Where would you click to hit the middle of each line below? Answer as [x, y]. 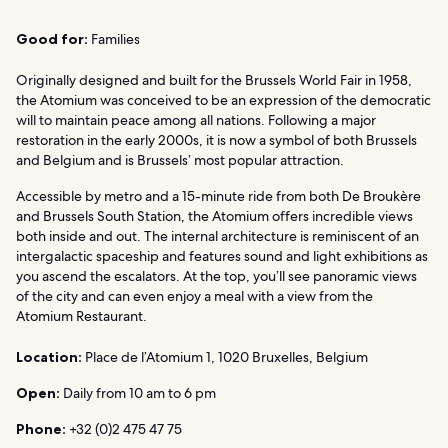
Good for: [52, 38]
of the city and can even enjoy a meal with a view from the [194, 295]
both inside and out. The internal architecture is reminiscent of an [217, 235]
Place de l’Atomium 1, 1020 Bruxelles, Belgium [225, 356]
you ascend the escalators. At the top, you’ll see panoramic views [216, 275]
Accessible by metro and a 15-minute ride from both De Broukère [218, 195]
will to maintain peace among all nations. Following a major [196, 119]
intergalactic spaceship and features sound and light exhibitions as [222, 255]
